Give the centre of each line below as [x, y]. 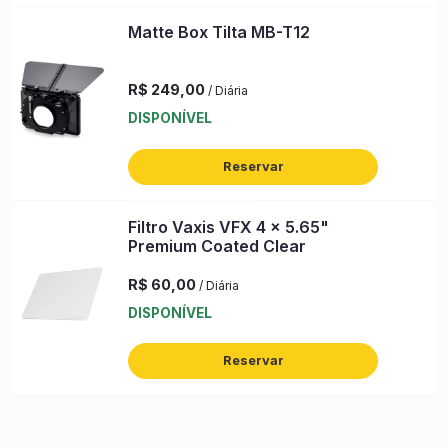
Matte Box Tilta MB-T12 [219, 31]
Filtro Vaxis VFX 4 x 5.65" [228, 226]
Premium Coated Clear [217, 245]
